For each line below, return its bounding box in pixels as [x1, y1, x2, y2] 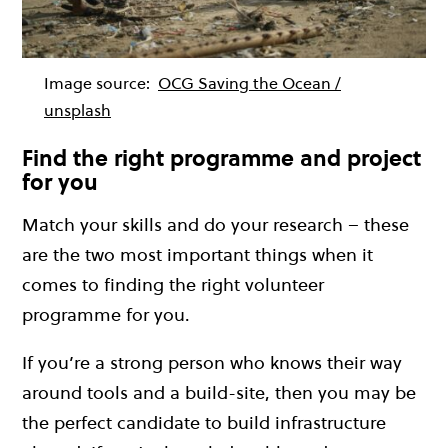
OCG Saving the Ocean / [158, 71, 341, 94]
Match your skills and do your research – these [22, 212, 409, 238]
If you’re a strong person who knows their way [22, 350, 402, 376]
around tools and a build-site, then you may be [22, 380, 416, 406]
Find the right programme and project [22, 142, 421, 173]
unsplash [44, 98, 111, 121]
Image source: [44, 71, 154, 94]
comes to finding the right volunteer [22, 272, 324, 298]
